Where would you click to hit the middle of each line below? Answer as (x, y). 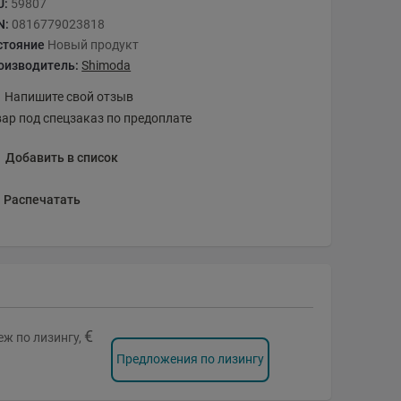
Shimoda (107, 65)
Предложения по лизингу (190, 359)
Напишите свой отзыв (68, 96)
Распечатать (43, 199)
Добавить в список (61, 158)
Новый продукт (94, 44)
